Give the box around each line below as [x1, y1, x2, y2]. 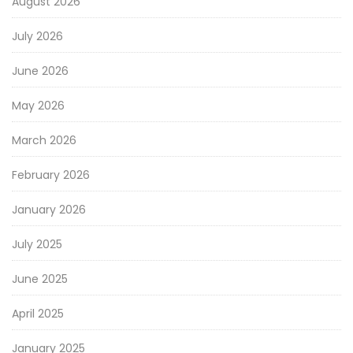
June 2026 [12, 63, 69, 80]
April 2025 [12, 306, 64, 322]
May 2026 [12, 98, 65, 114]
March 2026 [12, 132, 76, 149]
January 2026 [12, 202, 86, 218]
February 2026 [12, 167, 90, 184]
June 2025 [12, 271, 68, 288]
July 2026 [12, 28, 63, 45]
